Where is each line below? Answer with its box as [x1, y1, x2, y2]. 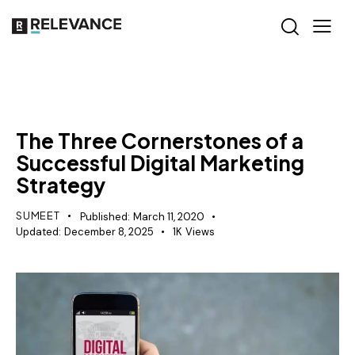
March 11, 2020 [132, 210, 204, 224]
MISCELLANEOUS [29, 93, 115, 104]
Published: [79, 210, 130, 224]
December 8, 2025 [63, 225, 154, 239]
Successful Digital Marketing [16, 150, 304, 177]
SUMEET [16, 209, 60, 223]
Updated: [16, 225, 61, 239]
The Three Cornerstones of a [16, 128, 303, 155]
